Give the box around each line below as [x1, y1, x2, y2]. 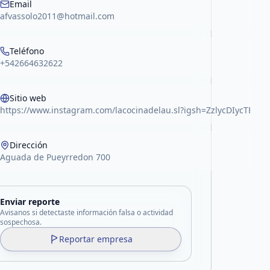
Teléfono [10, 45, 45, 57]
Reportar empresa [58, 233, 133, 245]
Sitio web [10, 92, 47, 104]
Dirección [10, 139, 48, 151]
